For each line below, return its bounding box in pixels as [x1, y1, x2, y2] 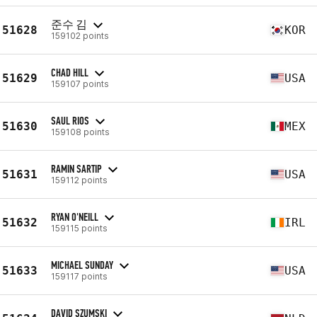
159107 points [51, 78, 109, 89]
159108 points [51, 126, 110, 137]
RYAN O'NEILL [51, 209, 98, 224]
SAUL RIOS [51, 113, 89, 127]
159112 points [51, 174, 108, 185]
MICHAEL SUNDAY [51, 258, 113, 272]
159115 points [51, 222, 108, 234]
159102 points [51, 30, 109, 41]
